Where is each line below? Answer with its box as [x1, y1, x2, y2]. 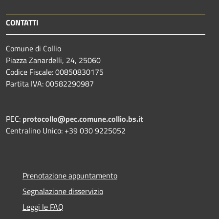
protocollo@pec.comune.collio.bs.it [22, 112, 143, 125]
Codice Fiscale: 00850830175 [6, 66, 104, 78]
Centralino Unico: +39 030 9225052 [6, 124, 126, 136]
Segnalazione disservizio [22, 185, 103, 197]
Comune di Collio [6, 42, 61, 54]
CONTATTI [6, 16, 39, 28]
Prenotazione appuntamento [22, 169, 117, 181]
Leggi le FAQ [22, 200, 64, 213]
